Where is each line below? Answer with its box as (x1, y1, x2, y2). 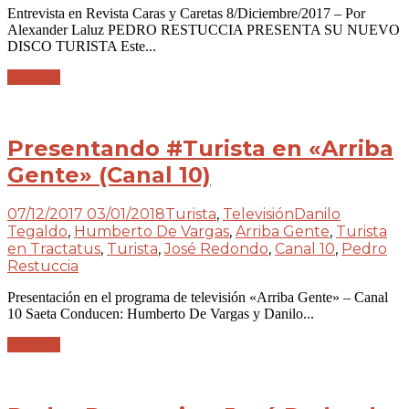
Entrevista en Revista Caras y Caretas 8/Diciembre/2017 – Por (7, 5, 365, 21)
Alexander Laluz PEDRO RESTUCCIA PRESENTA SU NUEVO (7, 21, 400, 37)
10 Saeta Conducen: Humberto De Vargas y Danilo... (7, 306, 314, 322)
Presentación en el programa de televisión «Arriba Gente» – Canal (7, 289, 388, 306)
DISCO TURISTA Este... (7, 37, 156, 54)
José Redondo (164, 240, 268, 258)
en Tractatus (7, 240, 100, 258)
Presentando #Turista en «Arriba (7, 134, 393, 162)
